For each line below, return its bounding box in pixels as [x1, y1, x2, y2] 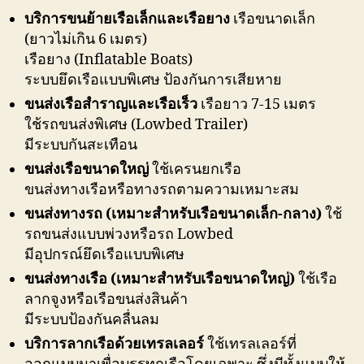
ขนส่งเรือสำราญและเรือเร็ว [24, 95, 197, 115]
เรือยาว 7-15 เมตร [197, 95, 316, 115]
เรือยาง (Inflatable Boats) [24, 50, 193, 70]
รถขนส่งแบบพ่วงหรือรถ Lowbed [24, 225, 233, 245]
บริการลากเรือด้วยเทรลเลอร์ [24, 335, 204, 354]
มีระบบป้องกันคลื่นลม [24, 310, 159, 330]
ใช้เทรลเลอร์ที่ [204, 335, 297, 354]
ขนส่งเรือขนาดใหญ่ [24, 160, 149, 180]
